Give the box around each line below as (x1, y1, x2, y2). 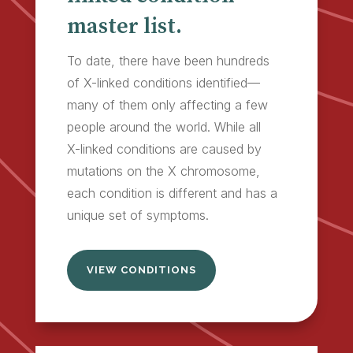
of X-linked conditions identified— (66, 74, 260, 91)
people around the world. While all (66, 118, 261, 135)
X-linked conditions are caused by (66, 140, 262, 157)
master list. (66, 12, 182, 40)
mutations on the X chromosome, (66, 162, 260, 179)
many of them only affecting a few (66, 96, 268, 113)
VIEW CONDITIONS (86, 263, 196, 276)
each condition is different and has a (66, 184, 277, 201)
